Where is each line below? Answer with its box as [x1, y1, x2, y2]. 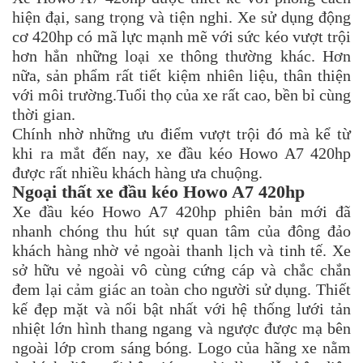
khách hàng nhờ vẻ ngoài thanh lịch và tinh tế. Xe [12, 241, 351, 260]
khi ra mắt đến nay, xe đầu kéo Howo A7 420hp [12, 144, 351, 163]
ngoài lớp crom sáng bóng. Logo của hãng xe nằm [12, 339, 351, 357]
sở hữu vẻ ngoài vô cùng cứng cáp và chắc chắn [12, 261, 351, 280]
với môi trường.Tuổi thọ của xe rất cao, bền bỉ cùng [12, 86, 351, 105]
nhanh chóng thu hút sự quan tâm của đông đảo [12, 222, 351, 241]
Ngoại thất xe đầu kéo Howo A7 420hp [12, 181, 305, 203]
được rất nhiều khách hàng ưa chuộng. [12, 164, 263, 182]
